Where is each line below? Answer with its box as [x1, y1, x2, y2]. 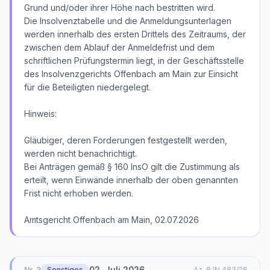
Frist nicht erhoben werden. [24, 188, 133, 198]
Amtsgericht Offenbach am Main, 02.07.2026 [24, 215, 199, 225]
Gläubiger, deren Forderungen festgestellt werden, [24, 135, 227, 145]
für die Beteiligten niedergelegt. [24, 82, 151, 92]
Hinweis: [24, 108, 57, 119]
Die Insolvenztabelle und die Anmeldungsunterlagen [24, 16, 231, 26]
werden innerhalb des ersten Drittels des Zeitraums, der [24, 29, 246, 39]
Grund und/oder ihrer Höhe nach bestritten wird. [24, 2, 215, 13]
